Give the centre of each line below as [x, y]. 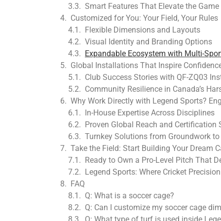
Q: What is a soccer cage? [129, 196]
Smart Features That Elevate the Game [152, 6]
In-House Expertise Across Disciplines [150, 113]
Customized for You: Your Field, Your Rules [144, 18]
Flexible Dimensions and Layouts [143, 30]
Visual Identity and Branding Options [148, 42]
